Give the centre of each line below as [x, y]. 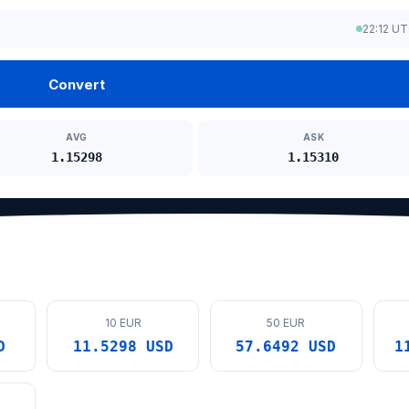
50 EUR [286, 323]
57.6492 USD [286, 346]
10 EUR [123, 323]
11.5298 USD [123, 346]
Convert [77, 84]
